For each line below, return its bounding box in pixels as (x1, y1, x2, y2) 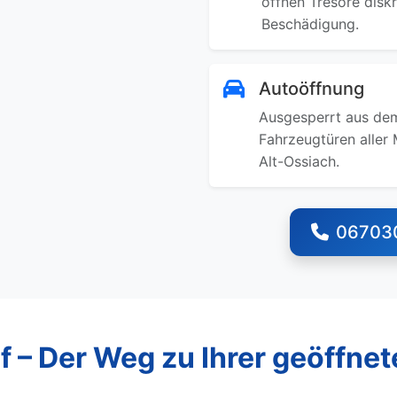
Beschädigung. (261, 15, 359, 33)
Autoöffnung (259, 78, 364, 99)
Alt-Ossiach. (259, 152, 339, 170)
